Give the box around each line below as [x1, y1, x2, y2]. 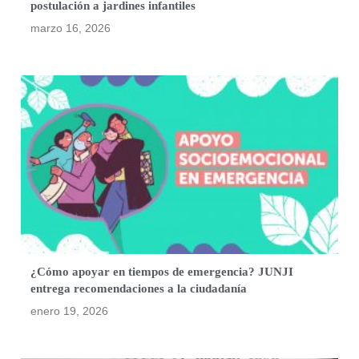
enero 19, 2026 [30, 304, 109, 317]
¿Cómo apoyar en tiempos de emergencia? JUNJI [30, 264, 294, 278]
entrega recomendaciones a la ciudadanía [30, 281, 248, 295]
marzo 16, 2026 [30, 21, 111, 34]
